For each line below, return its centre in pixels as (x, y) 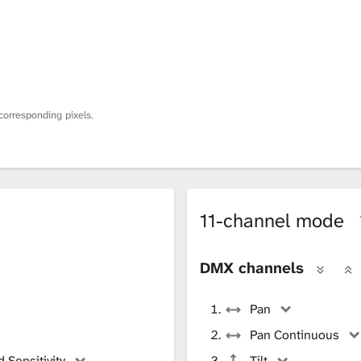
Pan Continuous (295, 334)
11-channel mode (275, 220)
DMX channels (252, 268)
